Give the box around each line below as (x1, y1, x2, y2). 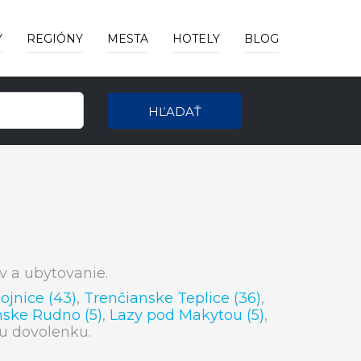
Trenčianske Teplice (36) (84, 289, 261, 307)
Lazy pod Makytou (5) (110, 306, 264, 324)
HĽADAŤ (147, 104, 201, 119)
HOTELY (172, 31, 220, 46)
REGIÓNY (27, 31, 83, 46)
